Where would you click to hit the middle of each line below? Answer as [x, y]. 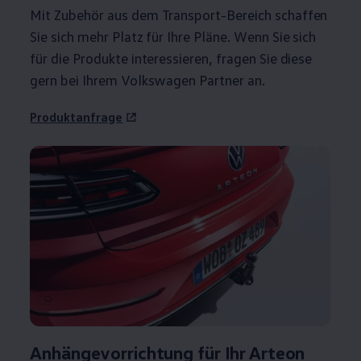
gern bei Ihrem [74, 80]
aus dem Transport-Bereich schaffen [216, 15]
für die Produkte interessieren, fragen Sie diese [171, 58]
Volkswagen [158, 80]
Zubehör [79, 15]
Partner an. [230, 80]
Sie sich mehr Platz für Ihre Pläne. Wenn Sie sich [173, 36]
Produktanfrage [77, 117]
